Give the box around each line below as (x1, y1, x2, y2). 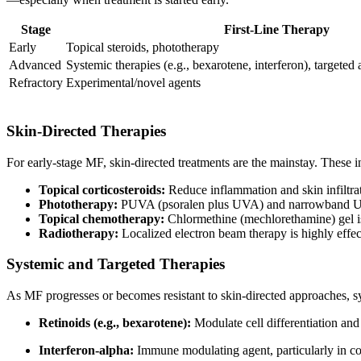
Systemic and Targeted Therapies (6, 255, 225, 273)
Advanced (9, 58, 61, 73)
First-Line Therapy (224, 23, 330, 37)
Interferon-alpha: (39, 342, 134, 357)
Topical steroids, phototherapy (66, 40, 219, 55)
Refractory (9, 76, 63, 90)
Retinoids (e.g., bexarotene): (39, 315, 191, 330)
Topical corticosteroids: (39, 182, 165, 197)
